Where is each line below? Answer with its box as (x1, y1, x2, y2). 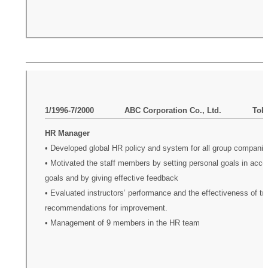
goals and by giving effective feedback (44, 174, 178, 183)
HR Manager (44, 129, 90, 138)
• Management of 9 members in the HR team (44, 219, 200, 228)
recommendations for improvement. (44, 204, 167, 213)
